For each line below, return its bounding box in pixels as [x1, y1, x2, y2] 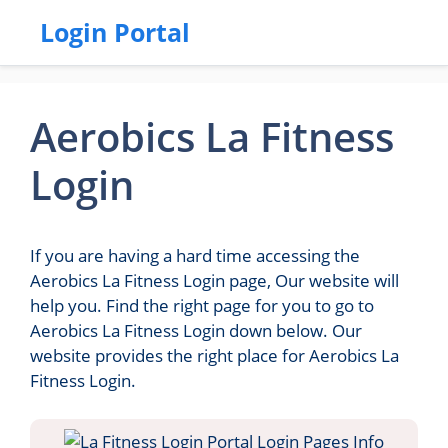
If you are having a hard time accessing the [30, 244, 360, 267]
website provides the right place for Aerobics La [30, 344, 399, 367]
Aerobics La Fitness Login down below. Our [30, 319, 362, 342]
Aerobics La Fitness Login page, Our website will [30, 269, 399, 292]
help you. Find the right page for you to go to [30, 294, 374, 317]
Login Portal [40, 15, 190, 49]
